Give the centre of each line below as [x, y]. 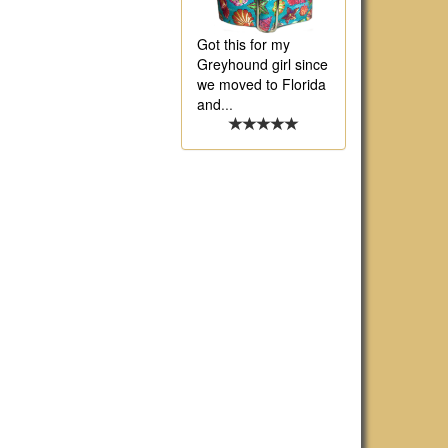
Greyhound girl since [262, 64]
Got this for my [243, 44]
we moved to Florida [261, 84]
